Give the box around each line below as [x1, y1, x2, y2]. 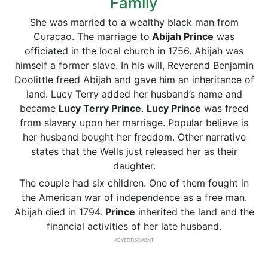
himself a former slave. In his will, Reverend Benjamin [14, 59, 254, 71]
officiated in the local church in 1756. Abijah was [25, 45, 243, 57]
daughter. [112, 160, 156, 172]
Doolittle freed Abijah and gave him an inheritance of [14, 74, 254, 86]
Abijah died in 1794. [14, 206, 105, 218]
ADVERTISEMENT [114, 237, 154, 243]
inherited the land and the [135, 206, 254, 218]
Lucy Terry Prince [58, 102, 141, 114]
